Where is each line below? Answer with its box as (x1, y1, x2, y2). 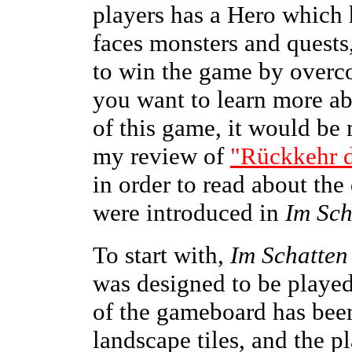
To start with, (93, 241, 230, 269)
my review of (93, 142, 230, 170)
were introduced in (93, 199, 285, 226)
